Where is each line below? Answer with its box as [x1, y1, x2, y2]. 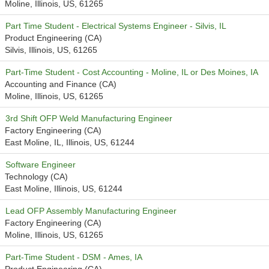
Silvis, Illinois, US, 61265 [5, 45, 97, 55]
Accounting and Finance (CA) [5, 79, 116, 89]
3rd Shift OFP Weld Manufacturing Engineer [5, 113, 172, 123]
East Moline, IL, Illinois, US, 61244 [5, 138, 134, 147]
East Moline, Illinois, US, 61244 [5, 184, 122, 193]
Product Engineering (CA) [5, 33, 102, 43]
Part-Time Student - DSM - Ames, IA [5, 252, 142, 262]
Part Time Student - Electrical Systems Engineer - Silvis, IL [5, 21, 226, 31]
